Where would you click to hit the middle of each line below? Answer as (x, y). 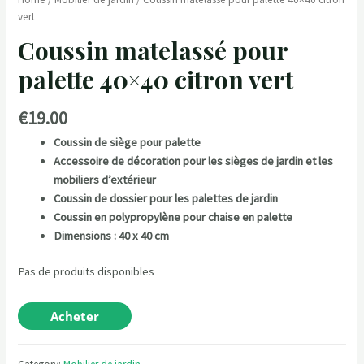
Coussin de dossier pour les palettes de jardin (167, 198)
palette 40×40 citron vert (156, 80)
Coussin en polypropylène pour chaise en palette (175, 217)
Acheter (75, 316)
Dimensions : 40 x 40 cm (112, 235)
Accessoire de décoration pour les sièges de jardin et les (194, 160)
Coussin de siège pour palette (129, 142)
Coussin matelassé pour (153, 51)
